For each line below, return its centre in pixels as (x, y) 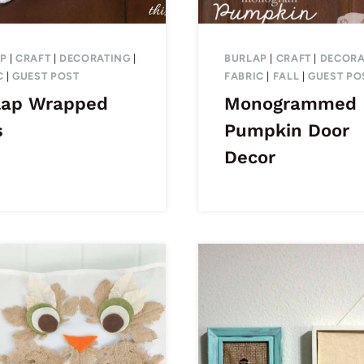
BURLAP (246, 58)
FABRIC (244, 76)
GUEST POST (46, 76)
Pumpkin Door (287, 131)
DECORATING (95, 58)
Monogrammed (290, 104)
